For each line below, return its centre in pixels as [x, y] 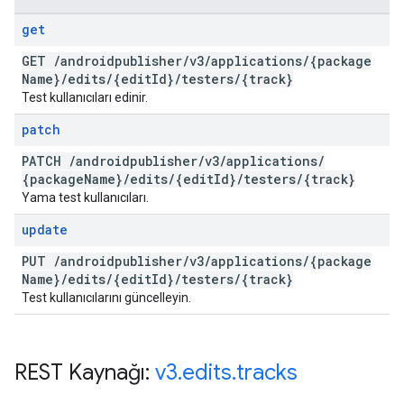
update [45, 230]
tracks [267, 372]
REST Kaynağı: [85, 372]
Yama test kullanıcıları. [85, 197]
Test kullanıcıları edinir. [85, 97]
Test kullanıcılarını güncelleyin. [106, 298]
